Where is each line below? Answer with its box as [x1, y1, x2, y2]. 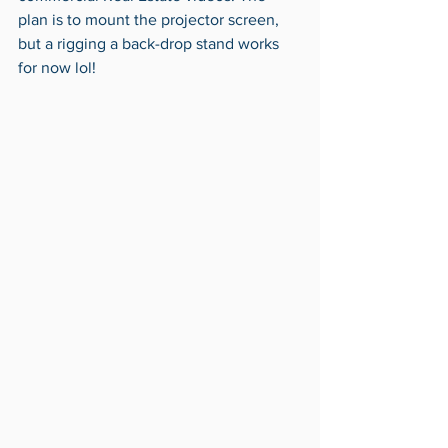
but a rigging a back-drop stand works [18, 35, 283, 52]
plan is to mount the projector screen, [18, 11, 283, 28]
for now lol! [18, 59, 100, 76]
